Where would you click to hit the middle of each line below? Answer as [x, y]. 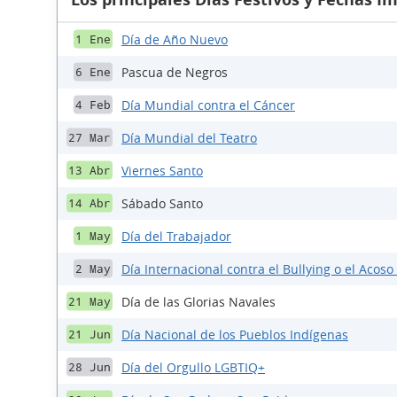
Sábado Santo [162, 203]
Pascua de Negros [175, 72]
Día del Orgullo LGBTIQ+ [193, 367]
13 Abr [90, 170]
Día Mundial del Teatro [189, 137]
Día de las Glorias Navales [198, 301]
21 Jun [90, 334]
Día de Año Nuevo [175, 39]
